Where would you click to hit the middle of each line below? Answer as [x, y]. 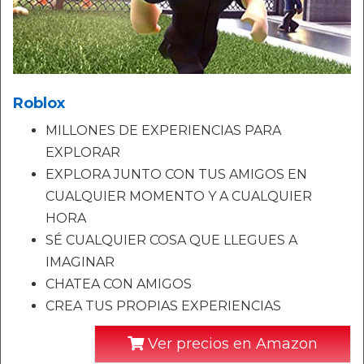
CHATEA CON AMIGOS [119, 284]
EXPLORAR [83, 152]
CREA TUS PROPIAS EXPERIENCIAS [163, 306]
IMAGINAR [80, 262]
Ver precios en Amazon [231, 344]
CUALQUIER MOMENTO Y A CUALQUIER [179, 196]
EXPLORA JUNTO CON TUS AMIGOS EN [176, 174]
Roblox [39, 103]
